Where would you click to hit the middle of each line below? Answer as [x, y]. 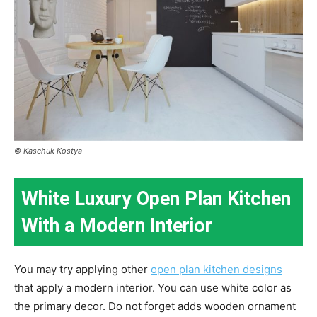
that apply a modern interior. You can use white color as [153, 288]
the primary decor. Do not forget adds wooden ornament [155, 306]
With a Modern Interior [117, 226]
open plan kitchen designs [217, 270]
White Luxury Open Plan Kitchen [156, 199]
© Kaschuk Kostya [49, 151]
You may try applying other [82, 270]
